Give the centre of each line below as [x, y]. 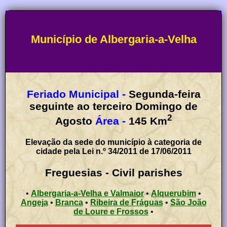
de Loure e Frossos [111, 212]
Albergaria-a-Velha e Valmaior [87, 194]
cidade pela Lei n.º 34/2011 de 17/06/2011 [113, 151]
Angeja [34, 203]
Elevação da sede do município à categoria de [113, 142]
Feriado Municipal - [76, 94]
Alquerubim [174, 194]
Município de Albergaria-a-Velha [113, 39]
